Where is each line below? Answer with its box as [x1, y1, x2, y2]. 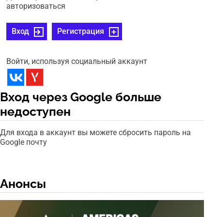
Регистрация [57, 27, 105, 36]
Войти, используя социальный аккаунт [6, 57, 148, 66]
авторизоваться [6, 1, 66, 11]
